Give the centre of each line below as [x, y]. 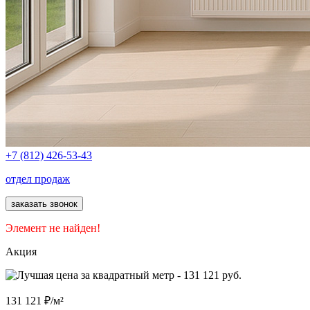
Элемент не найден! [53, 228]
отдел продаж [38, 179]
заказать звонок [44, 204]
